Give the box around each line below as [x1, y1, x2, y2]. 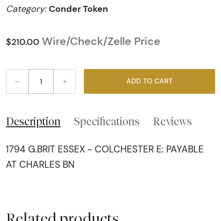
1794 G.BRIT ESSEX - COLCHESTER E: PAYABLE [6, 143, 204, 155]
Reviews [153, 114, 192, 128]
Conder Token [49, 3, 108, 15]
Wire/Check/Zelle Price [42, 34, 160, 48]
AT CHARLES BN [6, 158, 74, 171]
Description [6, 114, 61, 128]
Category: [6, 3, 49, 15]
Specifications [74, 114, 140, 128]
